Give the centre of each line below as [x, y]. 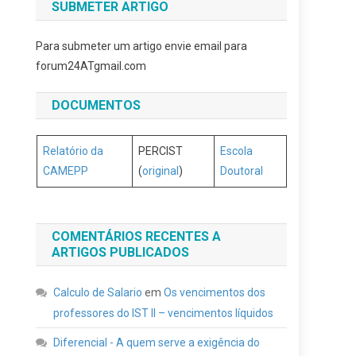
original [160, 171]
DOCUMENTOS [97, 105]
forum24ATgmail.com [91, 66]
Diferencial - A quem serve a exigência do [157, 342]
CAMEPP [65, 171]
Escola [236, 151]
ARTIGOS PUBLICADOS [121, 252]
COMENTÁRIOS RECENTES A [137, 236]
